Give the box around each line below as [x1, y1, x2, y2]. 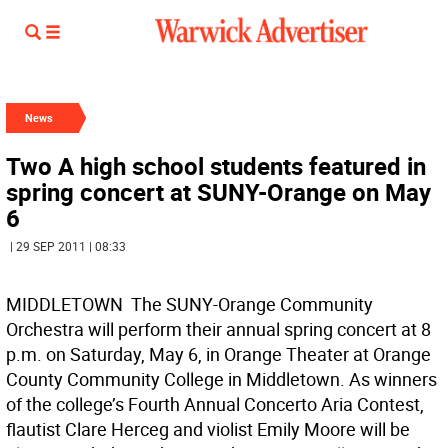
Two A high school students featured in [6, 150, 426, 182]
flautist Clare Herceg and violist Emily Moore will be [6, 417, 410, 441]
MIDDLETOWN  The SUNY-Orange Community [6, 292, 373, 316]
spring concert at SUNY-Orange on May [6, 176, 431, 208]
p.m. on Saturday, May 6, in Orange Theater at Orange [6, 342, 431, 366]
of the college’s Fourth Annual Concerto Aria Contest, [6, 392, 424, 416]
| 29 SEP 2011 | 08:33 [10, 238, 126, 254]
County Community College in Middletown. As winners [6, 367, 437, 391]
